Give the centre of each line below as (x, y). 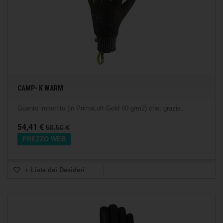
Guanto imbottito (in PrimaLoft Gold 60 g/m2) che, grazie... (102, 108)
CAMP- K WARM (40, 88)
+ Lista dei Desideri (54, 170)
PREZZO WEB (44, 139)
